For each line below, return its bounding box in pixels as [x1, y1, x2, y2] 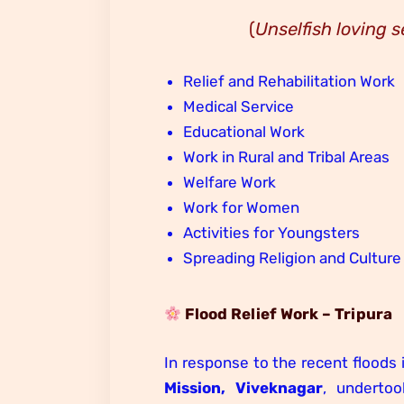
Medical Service [183, 97, 295, 116]
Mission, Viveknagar [164, 378, 323, 397]
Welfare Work [183, 173, 277, 192]
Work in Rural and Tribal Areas [183, 148, 390, 167]
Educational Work [183, 123, 306, 142]
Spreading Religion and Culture [183, 249, 402, 268]
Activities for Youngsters [183, 224, 361, 243]
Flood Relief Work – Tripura [185, 305, 393, 324]
